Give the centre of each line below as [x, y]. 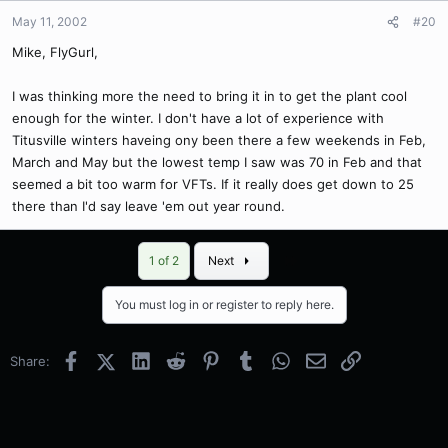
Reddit [204, 359]
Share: [30, 361]
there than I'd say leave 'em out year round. [148, 206]
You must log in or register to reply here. [224, 305]
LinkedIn [175, 359]
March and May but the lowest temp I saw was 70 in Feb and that [217, 162]
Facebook [110, 359]
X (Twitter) [147, 359]
